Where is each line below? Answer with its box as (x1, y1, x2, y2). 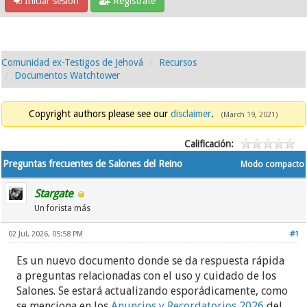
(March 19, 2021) (220, 110, 278, 120)
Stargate (34, 187, 74, 201)
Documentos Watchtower (14, 70, 121, 82)
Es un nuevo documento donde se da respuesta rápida (16, 254, 285, 268)
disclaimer (170, 108, 211, 120)
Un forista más (34, 204, 91, 214)
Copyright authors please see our (28, 108, 171, 120)
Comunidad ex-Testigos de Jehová (1, 57, 144, 69)
